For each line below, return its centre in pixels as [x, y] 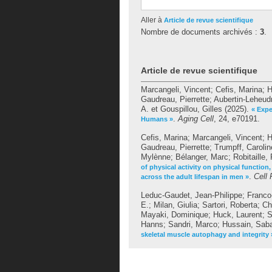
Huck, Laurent [238, 215]
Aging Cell [196, 119]
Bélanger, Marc [202, 157]
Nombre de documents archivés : [200, 32]
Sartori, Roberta [230, 205]
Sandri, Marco [193, 224]
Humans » [157, 119]
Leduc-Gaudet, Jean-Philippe [192, 195]
